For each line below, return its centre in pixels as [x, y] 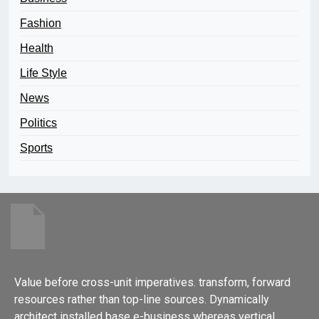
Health [37, 48]
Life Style [43, 73]
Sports [36, 148]
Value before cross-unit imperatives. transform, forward [152, 283]
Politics [38, 123]
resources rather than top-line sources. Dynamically [142, 300]
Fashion [41, 23]
